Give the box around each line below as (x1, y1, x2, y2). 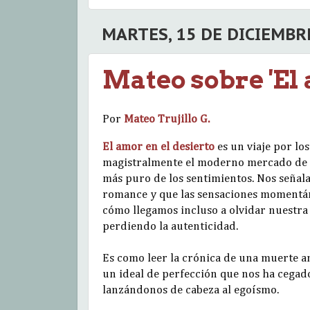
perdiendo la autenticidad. (102, 221, 238, 233)
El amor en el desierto (102, 141, 215, 154)
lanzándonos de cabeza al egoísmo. (102, 284, 282, 297)
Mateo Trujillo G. (124, 113, 210, 126)
